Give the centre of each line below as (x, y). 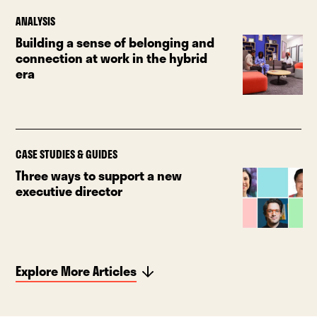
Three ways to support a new (99, 175)
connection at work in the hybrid (112, 58)
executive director (69, 191)
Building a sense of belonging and (115, 42)
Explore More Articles (76, 271)
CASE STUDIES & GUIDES (67, 154)
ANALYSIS (36, 21)
